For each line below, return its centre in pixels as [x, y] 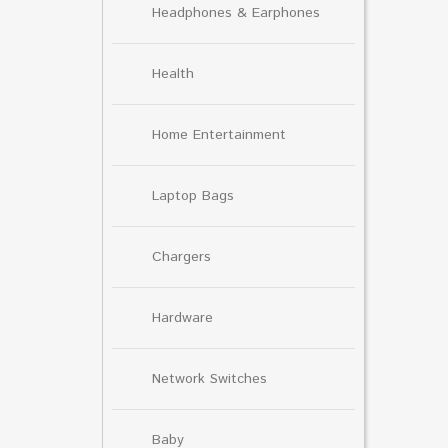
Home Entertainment [219, 134]
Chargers [181, 256]
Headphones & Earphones [236, 12]
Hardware [182, 317]
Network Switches [209, 378]
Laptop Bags [193, 195]
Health [173, 73]
